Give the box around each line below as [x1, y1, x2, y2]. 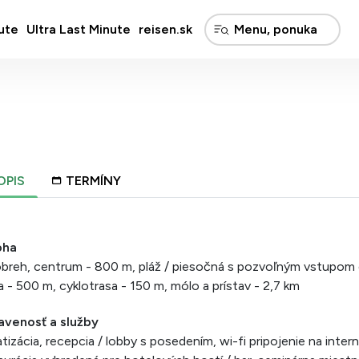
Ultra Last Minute [26, 21, 131, 37]
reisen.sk [138, 21, 192, 37]
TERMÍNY [66, 173, 121, 188]
